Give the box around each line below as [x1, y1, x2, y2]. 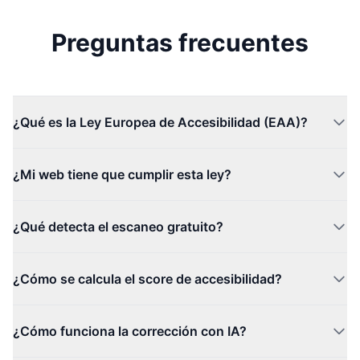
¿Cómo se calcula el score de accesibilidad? [13, 271, 282, 287]
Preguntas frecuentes [51, 28, 309, 57]
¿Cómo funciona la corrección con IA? [13, 323, 247, 339]
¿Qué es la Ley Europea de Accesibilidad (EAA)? [13, 114, 308, 130]
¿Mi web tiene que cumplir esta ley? [13, 166, 231, 182]
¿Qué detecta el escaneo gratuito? [13, 219, 223, 235]
